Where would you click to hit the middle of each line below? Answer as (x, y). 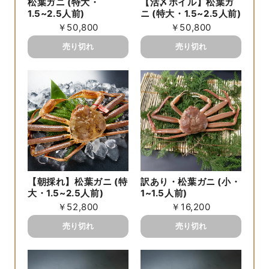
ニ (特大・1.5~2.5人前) (191, 13)
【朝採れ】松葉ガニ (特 (78, 181)
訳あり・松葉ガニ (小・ (191, 181)
